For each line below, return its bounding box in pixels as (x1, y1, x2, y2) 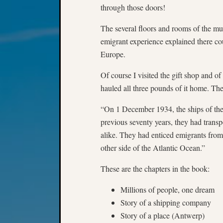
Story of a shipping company (120, 197, 211, 208)
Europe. (101, 48, 128, 59)
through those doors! (101, 1, 168, 12)
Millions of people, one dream (120, 184, 215, 195)
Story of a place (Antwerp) (120, 210, 205, 221)
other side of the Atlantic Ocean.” (101, 142, 205, 153)
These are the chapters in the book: (101, 163, 210, 174)
